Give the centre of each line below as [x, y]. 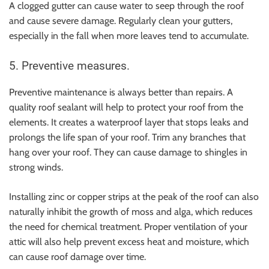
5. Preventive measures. [69, 66]
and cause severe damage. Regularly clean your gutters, [121, 20]
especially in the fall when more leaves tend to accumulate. [129, 35]
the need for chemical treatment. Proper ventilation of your [128, 226]
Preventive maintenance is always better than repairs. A [121, 92]
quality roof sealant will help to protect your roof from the [126, 107]
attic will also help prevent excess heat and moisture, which [129, 241]
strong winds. [36, 167]
